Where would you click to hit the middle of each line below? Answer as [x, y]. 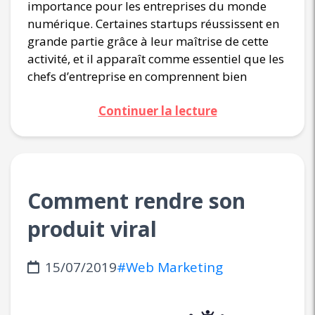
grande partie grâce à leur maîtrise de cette [148, 41]
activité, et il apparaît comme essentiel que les [156, 58]
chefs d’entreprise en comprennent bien [137, 76]
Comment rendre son [136, 200]
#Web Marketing [170, 267]
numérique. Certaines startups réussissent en [153, 23]
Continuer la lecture [157, 110]
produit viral [92, 229]
